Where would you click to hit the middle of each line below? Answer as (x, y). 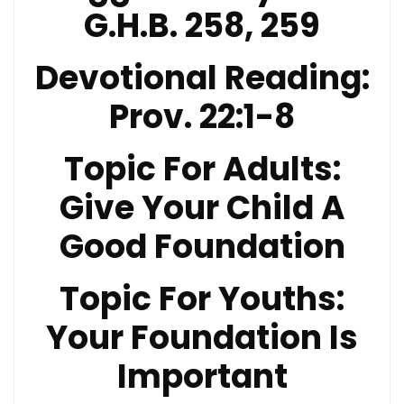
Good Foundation (202, 246)
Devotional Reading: (202, 78)
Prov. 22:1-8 (202, 116)
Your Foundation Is (202, 337)
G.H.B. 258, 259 (202, 25)
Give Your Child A (202, 207)
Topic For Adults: (202, 169)
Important (202, 376)
